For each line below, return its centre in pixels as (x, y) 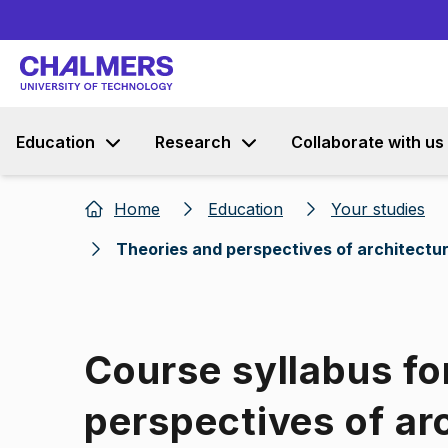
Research (193, 142)
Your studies (378, 209)
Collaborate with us (367, 142)
